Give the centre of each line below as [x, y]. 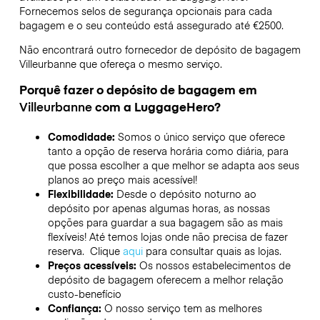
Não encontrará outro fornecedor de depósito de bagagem [160, 49]
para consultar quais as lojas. [212, 251]
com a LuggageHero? [156, 107]
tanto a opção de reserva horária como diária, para [168, 151]
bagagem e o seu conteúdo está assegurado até [136, 25]
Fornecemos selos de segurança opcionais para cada [145, 10]
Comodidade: [82, 137]
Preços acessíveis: [93, 265]
